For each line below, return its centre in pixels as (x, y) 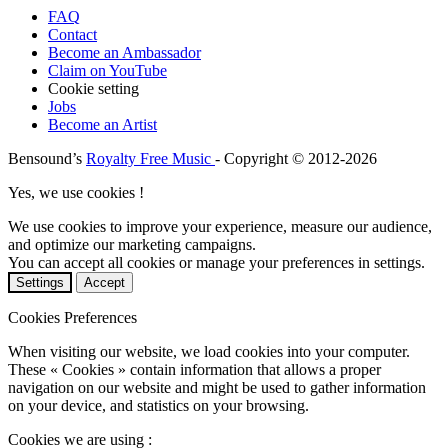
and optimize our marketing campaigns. (132, 244)
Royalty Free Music (150, 158)
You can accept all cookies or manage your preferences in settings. (216, 262)
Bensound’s (47, 158)
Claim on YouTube (107, 70)
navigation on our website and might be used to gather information (217, 387)
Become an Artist (102, 124)
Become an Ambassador (124, 52)
